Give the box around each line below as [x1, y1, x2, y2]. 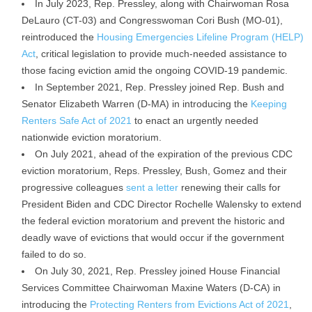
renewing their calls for [178, 182, 281, 193]
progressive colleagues [22, 182, 126, 193]
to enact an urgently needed [132, 115, 258, 126]
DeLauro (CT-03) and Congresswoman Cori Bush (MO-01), [22, 15, 283, 26]
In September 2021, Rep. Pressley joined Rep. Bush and [35, 81, 284, 93]
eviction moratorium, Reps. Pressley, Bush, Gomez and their [22, 165, 287, 176]
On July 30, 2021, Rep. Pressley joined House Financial [35, 265, 280, 276]
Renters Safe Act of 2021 [22, 115, 132, 126]
